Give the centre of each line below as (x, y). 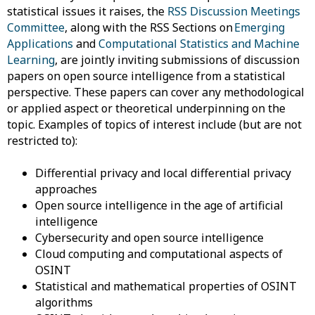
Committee (36, 27)
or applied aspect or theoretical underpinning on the (146, 108)
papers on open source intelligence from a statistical (146, 76)
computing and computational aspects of (174, 254)
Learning (31, 60)
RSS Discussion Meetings (234, 11)
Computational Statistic (161, 44)
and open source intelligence (187, 238)
